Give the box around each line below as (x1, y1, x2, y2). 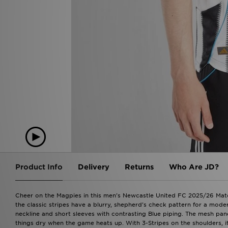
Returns (125, 162, 154, 171)
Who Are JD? (169, 162, 219, 171)
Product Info (15, 162, 63, 171)
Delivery (78, 162, 109, 171)
